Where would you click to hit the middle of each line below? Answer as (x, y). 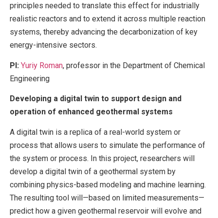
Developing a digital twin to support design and (96, 99)
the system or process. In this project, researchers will (102, 158)
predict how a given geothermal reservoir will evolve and (106, 211)
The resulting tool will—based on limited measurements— (107, 198)
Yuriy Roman (42, 65)
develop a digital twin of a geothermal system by (93, 171)
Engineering (30, 78)
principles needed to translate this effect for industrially (105, 6)
